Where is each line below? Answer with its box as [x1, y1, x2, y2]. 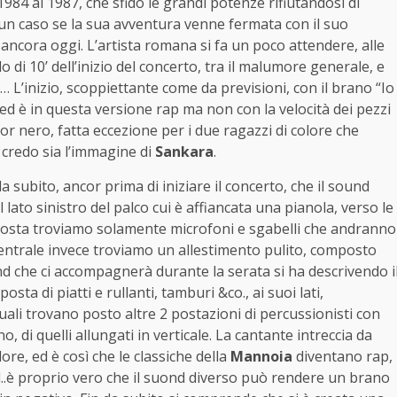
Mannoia [230, 346, 292, 367]
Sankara [155, 142, 214, 162]
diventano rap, [292, 346, 393, 367]
